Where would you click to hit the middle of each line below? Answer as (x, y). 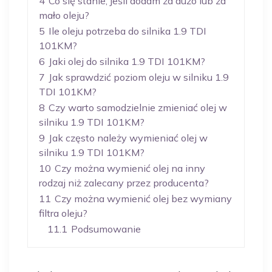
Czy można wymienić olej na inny (130, 168)
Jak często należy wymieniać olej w (128, 138)
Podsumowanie (106, 229)
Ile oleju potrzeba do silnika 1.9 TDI (127, 31)
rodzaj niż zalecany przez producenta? (124, 183)
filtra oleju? (63, 213)
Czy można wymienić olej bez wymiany (143, 199)
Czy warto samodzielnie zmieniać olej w (138, 107)
